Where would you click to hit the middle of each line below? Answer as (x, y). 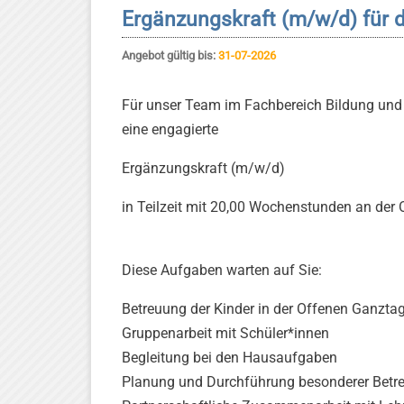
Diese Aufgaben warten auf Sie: (222, 270)
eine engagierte (170, 129)
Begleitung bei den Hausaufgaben (230, 358)
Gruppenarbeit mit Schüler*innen (225, 333)
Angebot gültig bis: (170, 55)
